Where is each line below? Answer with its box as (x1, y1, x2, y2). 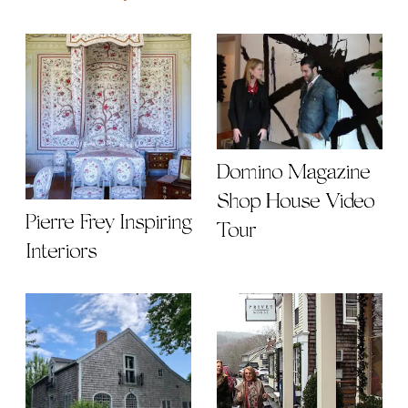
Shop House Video (217, 190, 374, 213)
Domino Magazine (217, 161, 370, 184)
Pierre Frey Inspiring (25, 211, 191, 234)
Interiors (25, 240, 97, 263)
